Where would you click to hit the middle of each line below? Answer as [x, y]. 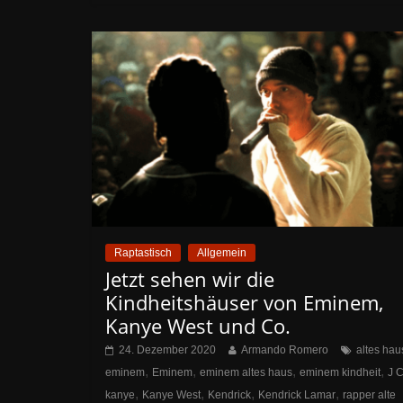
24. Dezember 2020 [167, 349]
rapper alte [369, 394]
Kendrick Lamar [297, 394]
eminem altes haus [246, 372]
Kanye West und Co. [198, 325]
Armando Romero [285, 349]
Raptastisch [143, 252]
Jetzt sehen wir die [190, 278]
